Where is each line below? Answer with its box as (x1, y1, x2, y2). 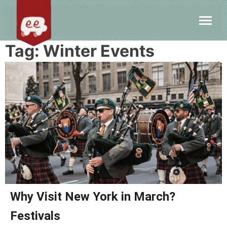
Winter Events (43, 41, 155, 61)
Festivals (10, 208, 60, 223)
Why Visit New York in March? (10, 189, 175, 204)
